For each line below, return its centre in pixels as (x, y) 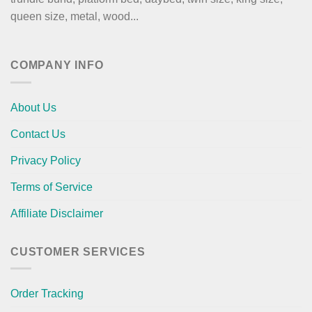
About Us (33, 107)
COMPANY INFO (57, 65)
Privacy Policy (46, 160)
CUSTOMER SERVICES (78, 251)
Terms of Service (52, 187)
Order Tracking (47, 294)
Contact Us (38, 134)
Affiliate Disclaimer (57, 213)
